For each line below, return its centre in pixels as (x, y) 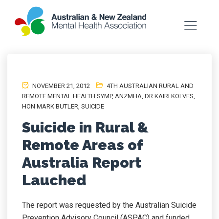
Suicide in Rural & (85, 127)
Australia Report (82, 163)
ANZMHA (128, 96)
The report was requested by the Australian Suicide (109, 205)
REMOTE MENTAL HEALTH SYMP (67, 96)
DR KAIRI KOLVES (169, 96)
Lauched (54, 180)
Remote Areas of (82, 145)
